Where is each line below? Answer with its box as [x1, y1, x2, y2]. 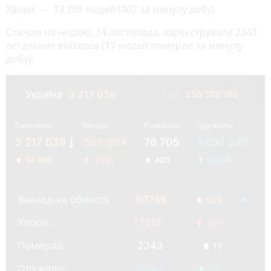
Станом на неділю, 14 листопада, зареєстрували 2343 [6, 25, 257, 39]
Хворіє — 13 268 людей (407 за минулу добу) [6, 2, 217, 16]
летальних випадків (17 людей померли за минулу [6, 38, 243, 52]
